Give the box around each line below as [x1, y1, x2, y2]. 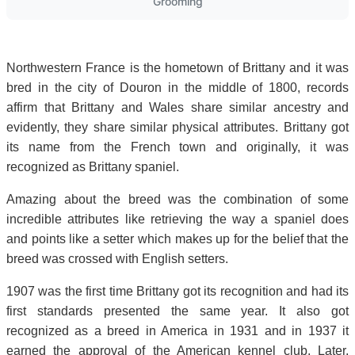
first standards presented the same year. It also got [6, 303, 349, 318]
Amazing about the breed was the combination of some [6, 192, 349, 206]
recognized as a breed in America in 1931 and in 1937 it [6, 323, 349, 338]
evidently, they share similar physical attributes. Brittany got [6, 120, 349, 134]
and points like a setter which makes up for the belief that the [6, 231, 349, 246]
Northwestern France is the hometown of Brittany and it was [6, 60, 349, 74]
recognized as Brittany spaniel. [6, 159, 182, 174]
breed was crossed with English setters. [6, 251, 231, 265]
